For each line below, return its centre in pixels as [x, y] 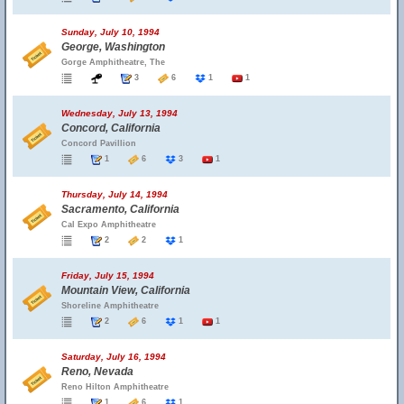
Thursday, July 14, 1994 [115, 194]
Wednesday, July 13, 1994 [119, 113]
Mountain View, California [126, 290]
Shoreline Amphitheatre [110, 306]
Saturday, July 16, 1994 [114, 357]
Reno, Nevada [97, 372]
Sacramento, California [120, 209]
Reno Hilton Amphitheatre [115, 387]
